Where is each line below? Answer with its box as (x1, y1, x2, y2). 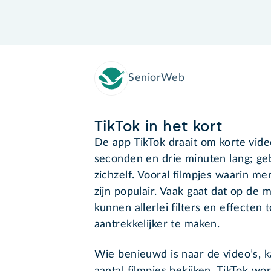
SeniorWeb (128, 73, 185, 84)
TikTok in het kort (94, 117, 223, 135)
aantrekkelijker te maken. (94, 219, 220, 230)
